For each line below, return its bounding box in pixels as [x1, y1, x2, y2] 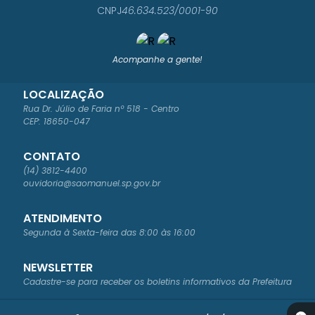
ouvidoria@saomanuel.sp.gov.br [23, 176, 160, 189]
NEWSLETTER [23, 259, 93, 276]
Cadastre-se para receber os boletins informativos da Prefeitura [23, 275, 292, 288]
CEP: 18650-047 [23, 115, 90, 127]
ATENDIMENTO [23, 210, 102, 226]
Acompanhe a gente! [112, 53, 202, 65]
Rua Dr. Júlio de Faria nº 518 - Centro [23, 102, 179, 115]
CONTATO [23, 148, 80, 165]
